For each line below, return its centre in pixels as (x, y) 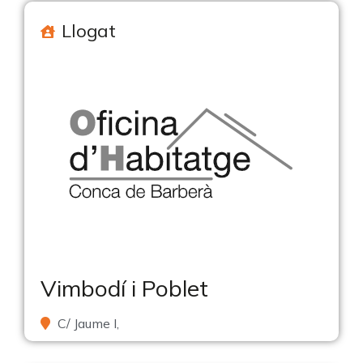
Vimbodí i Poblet (124, 288)
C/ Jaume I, (88, 323)
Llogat (89, 31)
